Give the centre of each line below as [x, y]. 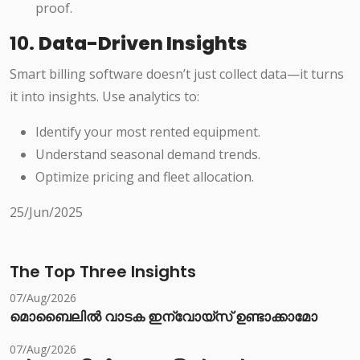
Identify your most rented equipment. [148, 132]
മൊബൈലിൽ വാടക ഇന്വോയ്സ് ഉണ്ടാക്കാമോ [164, 317]
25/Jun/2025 [46, 213]
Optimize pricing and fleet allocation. [145, 177]
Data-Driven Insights [143, 43]
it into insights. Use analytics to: [104, 97]
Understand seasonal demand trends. [148, 155]
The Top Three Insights [103, 272]
